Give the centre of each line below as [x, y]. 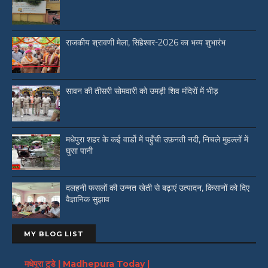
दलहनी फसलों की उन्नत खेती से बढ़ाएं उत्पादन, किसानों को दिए [158, 188]
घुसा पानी [79, 151]
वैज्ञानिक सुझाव [88, 200]
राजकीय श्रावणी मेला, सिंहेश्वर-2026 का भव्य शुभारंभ [146, 43]
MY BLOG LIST [54, 234]
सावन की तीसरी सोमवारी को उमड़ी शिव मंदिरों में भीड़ [142, 91]
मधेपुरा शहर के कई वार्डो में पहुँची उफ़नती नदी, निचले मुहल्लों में [157, 140]
